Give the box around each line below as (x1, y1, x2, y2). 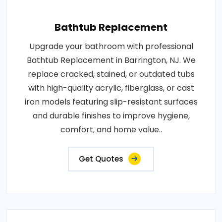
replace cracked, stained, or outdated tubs (27, 68, 195, 80)
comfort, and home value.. (60, 123, 162, 135)
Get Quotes (79, 153, 123, 164)
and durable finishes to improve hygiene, (32, 110, 190, 121)
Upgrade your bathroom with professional (29, 40, 193, 52)
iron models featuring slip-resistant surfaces (24, 96, 198, 108)
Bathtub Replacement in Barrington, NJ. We (26, 54, 196, 66)
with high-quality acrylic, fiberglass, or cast (28, 82, 194, 94)
